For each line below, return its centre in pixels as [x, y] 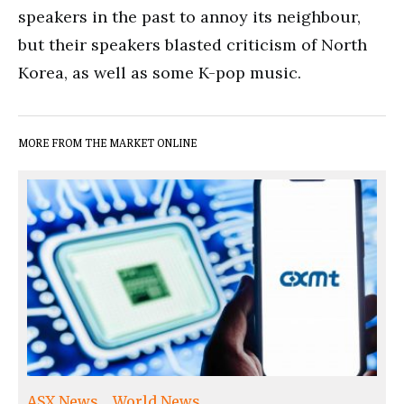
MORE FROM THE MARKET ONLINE [107, 142]
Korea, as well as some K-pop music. [160, 72]
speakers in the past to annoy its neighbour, [189, 16]
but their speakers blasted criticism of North [193, 44]
